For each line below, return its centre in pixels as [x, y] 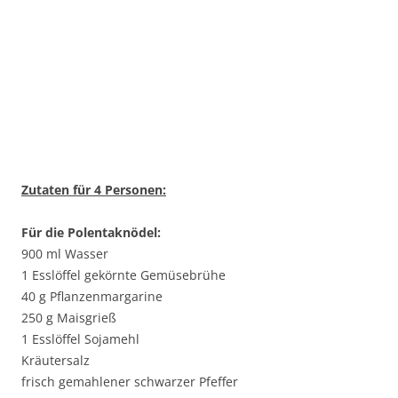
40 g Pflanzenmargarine [92, 296]
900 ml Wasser [65, 253]
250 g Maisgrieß [69, 317]
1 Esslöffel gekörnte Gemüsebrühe [123, 275]
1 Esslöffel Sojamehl [80, 338]
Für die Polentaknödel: [91, 232]
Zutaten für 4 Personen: [94, 189]
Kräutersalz [56, 360]
